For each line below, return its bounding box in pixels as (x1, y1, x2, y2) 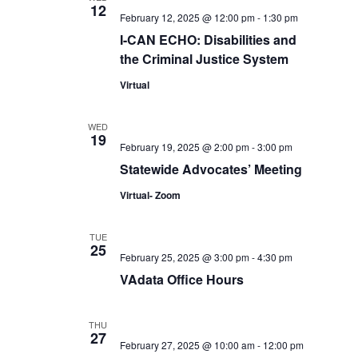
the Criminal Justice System (119, 50, 288, 68)
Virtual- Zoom (119, 188, 181, 202)
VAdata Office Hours (119, 270, 244, 288)
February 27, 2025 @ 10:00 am (119, 338, 255, 352)
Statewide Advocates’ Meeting (119, 160, 302, 178)
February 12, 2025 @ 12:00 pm (119, 10, 255, 24)
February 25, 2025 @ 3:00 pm (119, 250, 249, 264)
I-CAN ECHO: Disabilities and (119, 30, 296, 49)
